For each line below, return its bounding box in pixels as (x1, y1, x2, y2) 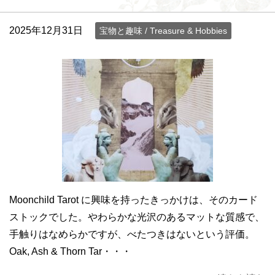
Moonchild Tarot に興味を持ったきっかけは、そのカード (9, 194, 258, 205)
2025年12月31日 (9, 25, 83, 36)
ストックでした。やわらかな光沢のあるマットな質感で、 (9, 211, 265, 222)
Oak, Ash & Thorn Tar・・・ (9, 246, 131, 257)
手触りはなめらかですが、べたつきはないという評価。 (9, 228, 255, 239)
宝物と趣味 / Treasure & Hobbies (99, 25, 227, 36)
